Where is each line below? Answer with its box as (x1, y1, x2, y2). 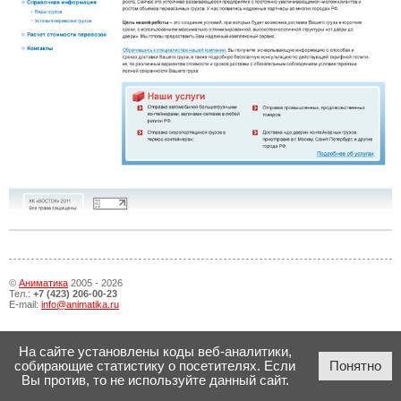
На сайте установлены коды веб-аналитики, (18, 345, 292, 359)
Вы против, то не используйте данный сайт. (21, 373, 289, 388)
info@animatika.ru (41, 298, 119, 310)
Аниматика (19, 277, 68, 288)
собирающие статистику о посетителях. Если (14, 359, 295, 373)
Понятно (329, 359, 381, 373)
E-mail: (9, 298, 41, 310)
